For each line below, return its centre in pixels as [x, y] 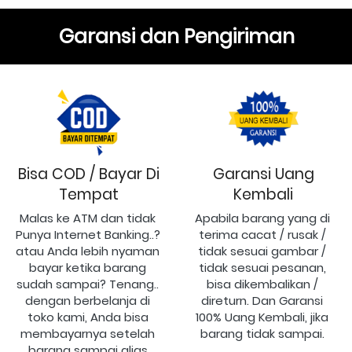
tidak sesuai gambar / [262, 251]
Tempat [89, 195]
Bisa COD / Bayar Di [89, 174]
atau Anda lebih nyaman [88, 251]
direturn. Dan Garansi [262, 301]
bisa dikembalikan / [262, 284]
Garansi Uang [263, 174]
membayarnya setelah [88, 334]
